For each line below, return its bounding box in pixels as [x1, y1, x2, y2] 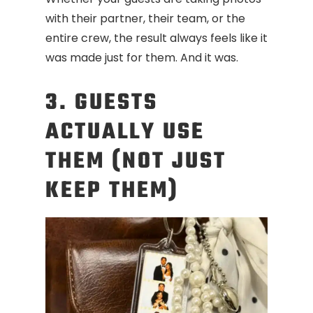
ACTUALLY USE [45, 115, 205, 151]
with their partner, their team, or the [45, 10, 245, 27]
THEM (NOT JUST [45, 144, 226, 180]
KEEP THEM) [45, 173, 179, 210]
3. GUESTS [45, 85, 158, 122]
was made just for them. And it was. [45, 50, 238, 66]
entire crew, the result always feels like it [45, 30, 268, 47]
